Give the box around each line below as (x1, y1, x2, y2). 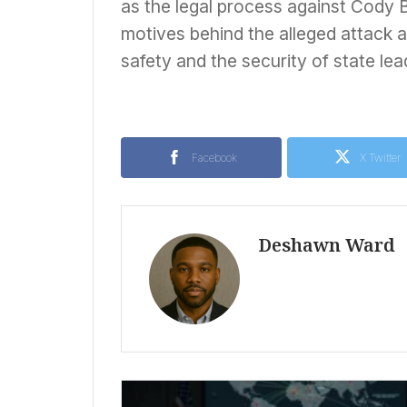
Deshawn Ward (258, 232, 395, 257)
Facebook (191, 150, 237, 164)
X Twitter (360, 150, 401, 164)
